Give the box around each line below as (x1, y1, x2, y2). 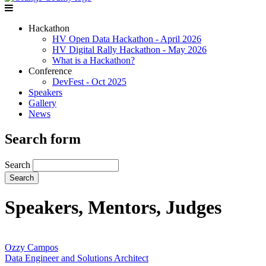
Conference (28, 65, 72, 76)
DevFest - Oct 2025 (52, 76, 126, 87)
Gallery (28, 97, 56, 108)
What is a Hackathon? (52, 55, 135, 65)
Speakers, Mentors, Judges (5, 197, 221, 218)
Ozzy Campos (5, 242, 58, 252)
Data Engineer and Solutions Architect (5, 252, 148, 263)
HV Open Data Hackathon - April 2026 (52, 33, 201, 44)
